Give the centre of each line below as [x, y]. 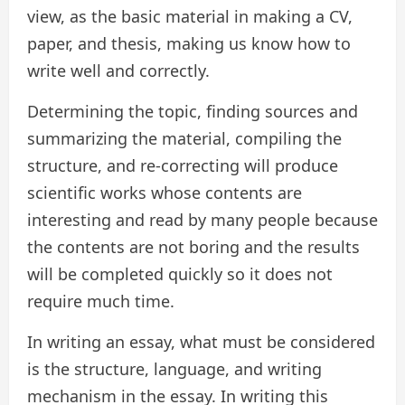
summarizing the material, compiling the [184, 139]
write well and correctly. [118, 71]
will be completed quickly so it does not [180, 274]
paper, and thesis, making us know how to [189, 44]
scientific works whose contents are [165, 193]
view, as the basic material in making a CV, [190, 17]
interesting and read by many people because [202, 220]
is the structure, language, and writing [174, 369]
